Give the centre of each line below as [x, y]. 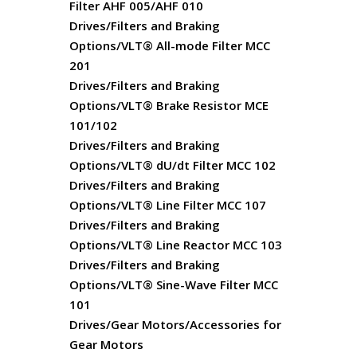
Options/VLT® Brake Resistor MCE [169, 105]
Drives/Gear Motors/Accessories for [175, 324]
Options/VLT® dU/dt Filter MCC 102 [173, 165]
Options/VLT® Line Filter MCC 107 [168, 205]
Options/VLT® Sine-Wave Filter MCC [174, 284]
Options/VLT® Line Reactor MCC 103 [176, 245]
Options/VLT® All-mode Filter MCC [170, 45]
